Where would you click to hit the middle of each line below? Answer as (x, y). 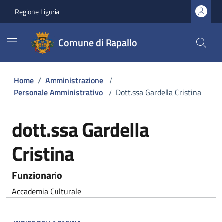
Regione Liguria (37, 11)
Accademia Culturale (47, 191)
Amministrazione (74, 80)
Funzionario (37, 175)
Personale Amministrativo (58, 92)
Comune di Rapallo (98, 42)
